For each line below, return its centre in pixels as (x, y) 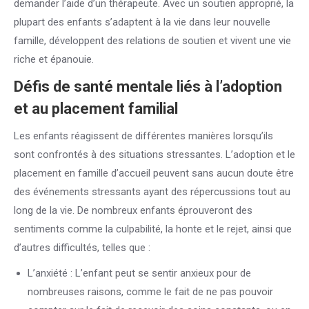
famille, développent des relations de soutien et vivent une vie (152, 41)
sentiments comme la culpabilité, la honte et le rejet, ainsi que (153, 229)
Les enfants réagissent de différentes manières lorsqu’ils (143, 136)
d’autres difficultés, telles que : (82, 248)
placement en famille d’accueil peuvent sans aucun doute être (154, 173)
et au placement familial (96, 109)
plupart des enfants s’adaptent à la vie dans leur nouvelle (142, 22)
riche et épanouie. (55, 59)
